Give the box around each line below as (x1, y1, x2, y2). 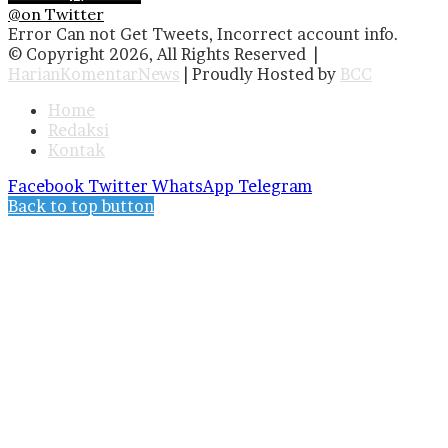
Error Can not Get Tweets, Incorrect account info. (8, 24, 399, 45)
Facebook (8, 176, 84, 197)
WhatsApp (152, 176, 234, 197)
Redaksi (48, 120, 109, 141)
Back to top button (8, 196, 154, 217)
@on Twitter (8, 4, 104, 25)
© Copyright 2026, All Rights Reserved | (8, 44, 322, 65)
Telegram (238, 176, 312, 197)
